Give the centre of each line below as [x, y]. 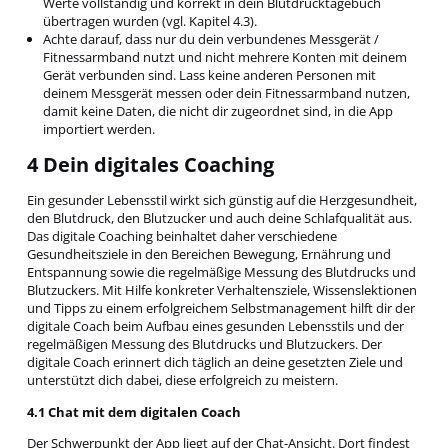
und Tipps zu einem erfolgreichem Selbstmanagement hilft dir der [220, 308]
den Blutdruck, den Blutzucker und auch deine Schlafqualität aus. [219, 218]
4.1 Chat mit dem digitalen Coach [133, 411]
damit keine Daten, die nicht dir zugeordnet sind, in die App [218, 110]
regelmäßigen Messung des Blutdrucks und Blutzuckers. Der [204, 344]
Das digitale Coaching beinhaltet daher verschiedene [181, 236]
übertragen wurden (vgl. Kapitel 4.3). [150, 20]
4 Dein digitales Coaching [150, 165]
